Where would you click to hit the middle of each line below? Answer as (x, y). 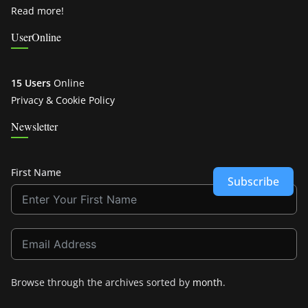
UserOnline (36, 37)
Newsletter (34, 126)
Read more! (37, 11)
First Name (36, 173)
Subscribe (253, 182)
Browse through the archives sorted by (102, 283)
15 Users (31, 83)
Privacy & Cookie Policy (63, 100)
